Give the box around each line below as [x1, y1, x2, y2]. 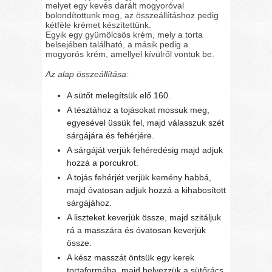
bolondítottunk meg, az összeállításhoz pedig [46, 10, 219, 20]
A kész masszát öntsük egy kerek [67, 252, 195, 262]
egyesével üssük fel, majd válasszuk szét [67, 117, 225, 127]
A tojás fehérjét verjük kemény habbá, [67, 172, 212, 182]
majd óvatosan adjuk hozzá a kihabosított [67, 185, 226, 195]
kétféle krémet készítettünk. [46, 20, 152, 30]
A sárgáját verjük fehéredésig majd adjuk [67, 144, 223, 155]
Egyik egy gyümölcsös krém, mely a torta [46, 30, 203, 39]
